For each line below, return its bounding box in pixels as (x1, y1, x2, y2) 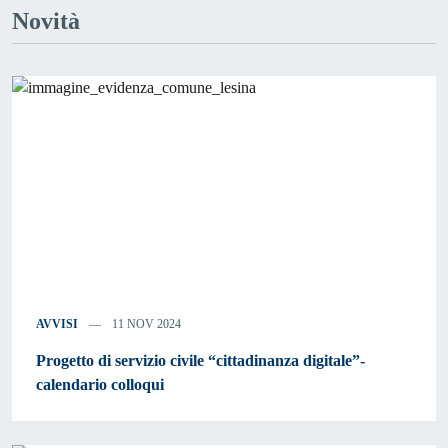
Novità (12, 8, 80, 34)
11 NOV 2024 (109, 316, 181, 331)
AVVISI (36, 316, 78, 331)
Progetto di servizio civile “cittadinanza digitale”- (36, 351, 365, 369)
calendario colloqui (36, 375, 164, 393)
